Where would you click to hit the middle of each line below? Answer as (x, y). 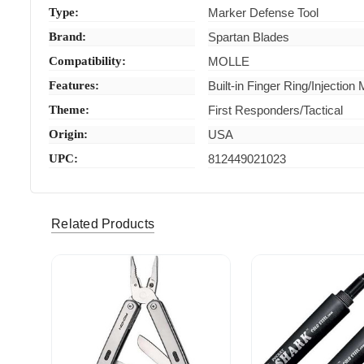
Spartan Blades (249, 37)
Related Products (103, 224)
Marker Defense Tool (264, 12)
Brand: (68, 36)
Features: (74, 85)
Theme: (69, 109)
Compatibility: (88, 61)
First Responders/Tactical (276, 110)
